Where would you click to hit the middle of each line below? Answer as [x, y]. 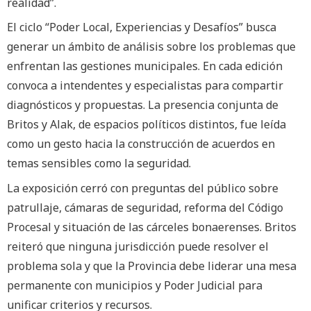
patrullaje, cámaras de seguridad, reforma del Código [145, 207]
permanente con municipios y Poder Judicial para [135, 285]
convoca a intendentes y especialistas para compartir [145, 86]
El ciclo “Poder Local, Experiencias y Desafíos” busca [142, 27]
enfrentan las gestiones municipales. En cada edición [145, 66]
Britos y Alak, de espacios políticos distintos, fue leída [146, 125]
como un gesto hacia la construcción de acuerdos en [141, 144]
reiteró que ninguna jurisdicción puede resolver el [138, 246]
